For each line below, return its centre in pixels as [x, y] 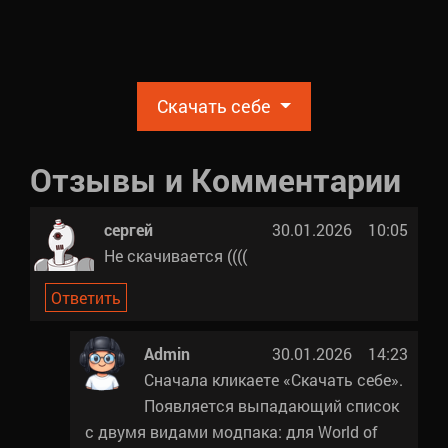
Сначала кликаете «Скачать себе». [273, 379]
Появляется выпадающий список [271, 405]
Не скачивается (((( [175, 255]
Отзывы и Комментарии [215, 179]
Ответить [86, 297]
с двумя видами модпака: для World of [231, 431]
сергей [128, 229]
